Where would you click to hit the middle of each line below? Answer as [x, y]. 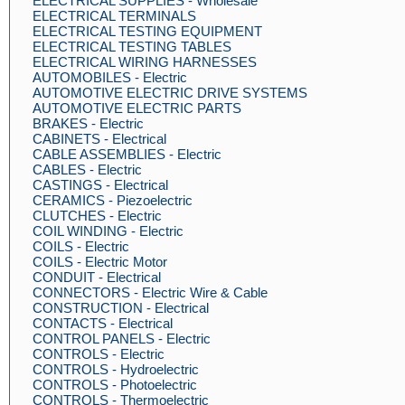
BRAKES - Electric [88, 123]
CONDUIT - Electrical [97, 277]
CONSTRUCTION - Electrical [121, 308]
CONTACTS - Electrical [103, 323]
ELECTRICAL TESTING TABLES [132, 47]
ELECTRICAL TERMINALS [114, 16]
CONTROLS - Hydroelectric [116, 369]
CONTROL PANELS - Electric [122, 339]
